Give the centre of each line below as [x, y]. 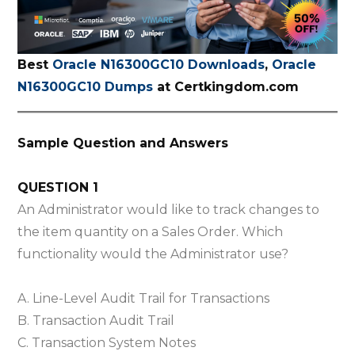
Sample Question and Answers [123, 143]
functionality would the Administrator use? [153, 254]
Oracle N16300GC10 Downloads [159, 64]
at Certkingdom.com [226, 86]
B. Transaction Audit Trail [96, 320]
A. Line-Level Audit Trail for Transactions [144, 298]
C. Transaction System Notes [107, 342]
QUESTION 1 [58, 187]
